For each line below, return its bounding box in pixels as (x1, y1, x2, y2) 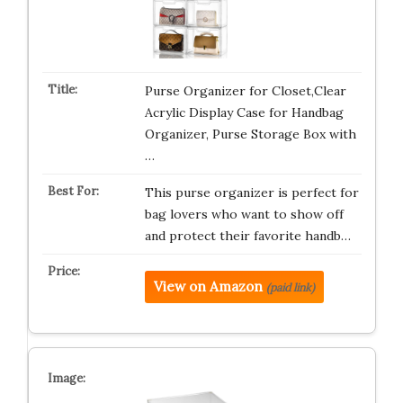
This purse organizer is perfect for (144, 184, 359, 201)
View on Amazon (153, 277, 263, 295)
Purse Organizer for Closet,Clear (144, 82, 346, 99)
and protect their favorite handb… (144, 227, 351, 244)
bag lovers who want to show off (144, 205, 344, 222)
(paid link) (265, 280, 315, 294)
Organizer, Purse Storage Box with (144, 125, 356, 142)
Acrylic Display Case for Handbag (144, 103, 344, 121)
